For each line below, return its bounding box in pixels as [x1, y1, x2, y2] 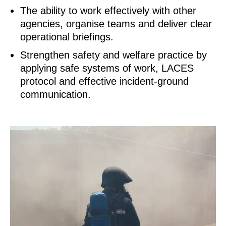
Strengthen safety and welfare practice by [20, 49, 207, 61]
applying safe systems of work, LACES [20, 63, 194, 74]
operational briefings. [20, 31, 114, 43]
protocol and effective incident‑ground [20, 76, 189, 87]
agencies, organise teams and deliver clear [20, 18, 212, 30]
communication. [20, 89, 91, 100]
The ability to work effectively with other [20, 5, 196, 17]
